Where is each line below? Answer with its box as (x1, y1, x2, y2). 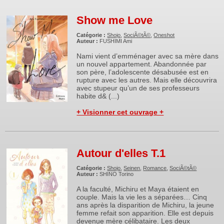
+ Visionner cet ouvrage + (76, 108, 164, 116)
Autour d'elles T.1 (76, 147, 166, 159)
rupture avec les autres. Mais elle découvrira (76, 76, 217, 84)
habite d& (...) (76, 92, 120, 100)
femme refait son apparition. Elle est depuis (76, 209, 214, 217)
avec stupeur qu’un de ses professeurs (76, 84, 200, 92)
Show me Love (76, 14, 153, 26)
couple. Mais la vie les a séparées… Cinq (76, 193, 207, 201)
